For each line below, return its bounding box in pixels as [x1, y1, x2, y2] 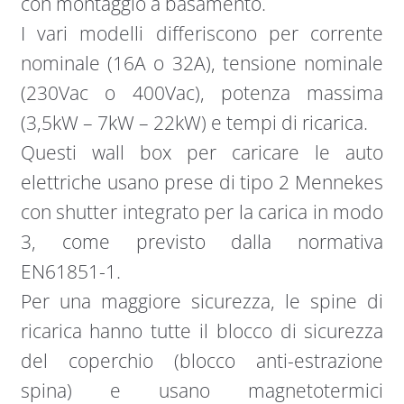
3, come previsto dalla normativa [20, 228, 384, 254]
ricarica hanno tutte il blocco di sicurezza [20, 317, 384, 344]
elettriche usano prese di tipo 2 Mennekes [20, 169, 384, 195]
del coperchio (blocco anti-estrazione [20, 347, 384, 373]
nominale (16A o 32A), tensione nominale [20, 50, 384, 76]
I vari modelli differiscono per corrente [20, 20, 384, 46]
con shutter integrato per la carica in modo [20, 198, 384, 225]
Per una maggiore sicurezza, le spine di [20, 288, 384, 314]
